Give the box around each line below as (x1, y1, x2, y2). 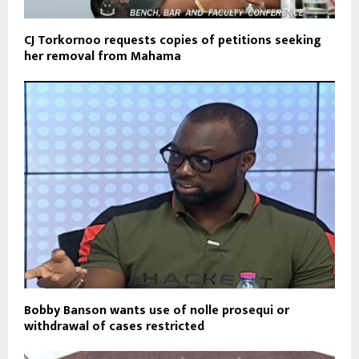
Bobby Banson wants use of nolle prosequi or (24, 299, 289, 321)
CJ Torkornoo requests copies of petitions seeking (24, 30, 321, 52)
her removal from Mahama (24, 46, 181, 68)
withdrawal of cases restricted (24, 315, 204, 337)
